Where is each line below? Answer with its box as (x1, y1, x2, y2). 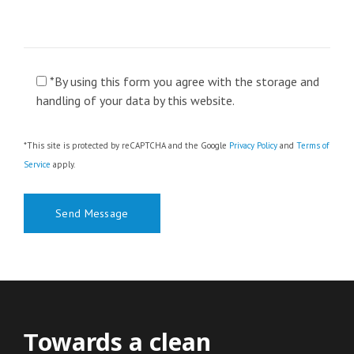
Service (24, 159, 51, 170)
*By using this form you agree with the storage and (50, 73, 319, 89)
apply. (51, 159, 75, 170)
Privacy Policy (229, 140, 277, 151)
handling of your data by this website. (36, 92, 235, 108)
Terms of (296, 140, 329, 151)
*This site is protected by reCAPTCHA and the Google (24, 140, 229, 151)
